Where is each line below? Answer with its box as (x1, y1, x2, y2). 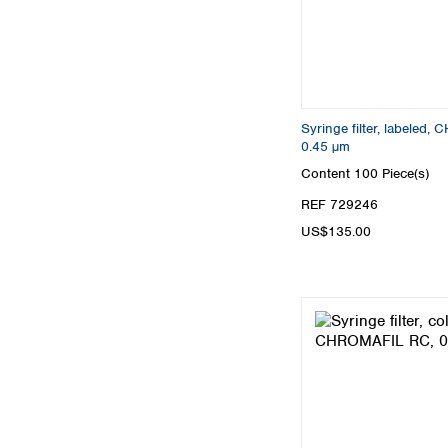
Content (301, 165, 354, 183)
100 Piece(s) (354, 165, 429, 183)
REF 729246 (301, 196, 378, 214)
